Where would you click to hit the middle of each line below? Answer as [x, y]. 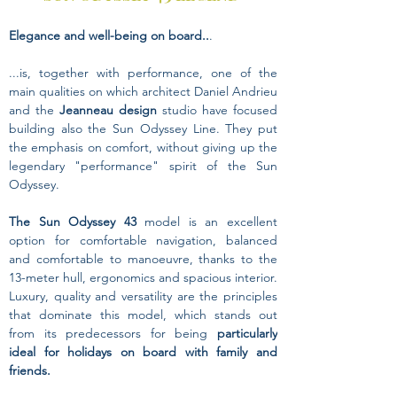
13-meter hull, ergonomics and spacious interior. [143, 277]
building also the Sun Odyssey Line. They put [143, 128]
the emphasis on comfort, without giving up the [143, 147]
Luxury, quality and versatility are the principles [143, 296]
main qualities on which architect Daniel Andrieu [143, 91]
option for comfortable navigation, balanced [143, 240]
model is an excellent [207, 222]
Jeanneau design [108, 110]
